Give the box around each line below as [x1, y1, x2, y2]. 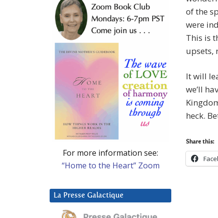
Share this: [186, 139, 214, 145]
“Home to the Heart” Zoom [61, 160, 160, 171]
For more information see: [63, 147, 158, 158]
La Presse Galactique [54, 191, 124, 199]
